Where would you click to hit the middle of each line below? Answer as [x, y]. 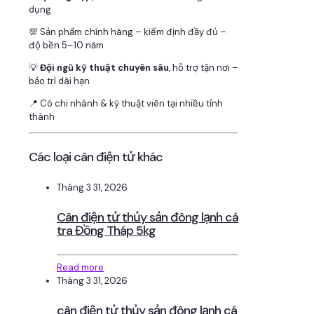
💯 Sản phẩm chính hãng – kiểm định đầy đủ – [128, 32]
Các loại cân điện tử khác [96, 157]
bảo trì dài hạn [59, 81]
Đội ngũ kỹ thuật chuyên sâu [104, 68]
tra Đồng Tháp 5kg [106, 231]
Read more [80, 267]
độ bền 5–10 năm [66, 46]
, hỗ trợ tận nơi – [204, 68]
